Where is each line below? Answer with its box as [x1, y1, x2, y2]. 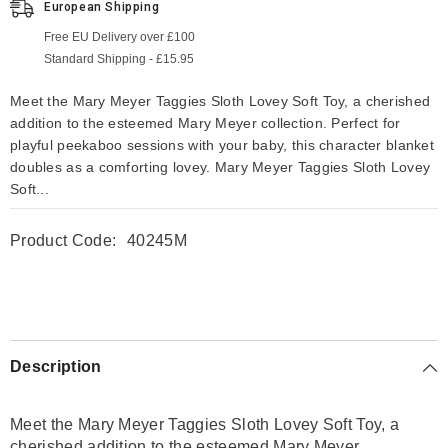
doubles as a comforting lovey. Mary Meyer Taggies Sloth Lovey [10, 159, 431, 175]
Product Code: [10, 232, 117, 249]
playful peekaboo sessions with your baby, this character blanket [10, 137, 434, 153]
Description [10, 358, 102, 375]
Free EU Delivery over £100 [44, 30, 195, 44]
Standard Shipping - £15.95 [44, 52, 194, 66]
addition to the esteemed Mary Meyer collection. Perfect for [10, 115, 401, 131]
